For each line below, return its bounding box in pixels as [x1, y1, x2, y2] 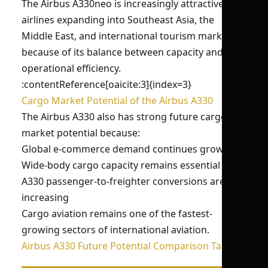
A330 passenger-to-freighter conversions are [22, 175, 225, 188]
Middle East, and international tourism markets [22, 29, 236, 42]
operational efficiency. [22, 62, 121, 75]
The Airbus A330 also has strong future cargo [22, 110, 227, 123]
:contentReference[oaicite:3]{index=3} [22, 78, 191, 91]
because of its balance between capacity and [22, 45, 223, 59]
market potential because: [22, 126, 140, 139]
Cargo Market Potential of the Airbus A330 [22, 94, 213, 107]
